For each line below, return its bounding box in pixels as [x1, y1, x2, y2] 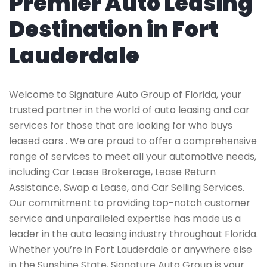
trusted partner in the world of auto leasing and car [9, 103, 250, 117]
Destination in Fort [9, 14, 218, 45]
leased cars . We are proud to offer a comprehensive [9, 134, 257, 148]
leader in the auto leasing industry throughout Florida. [9, 227, 258, 241]
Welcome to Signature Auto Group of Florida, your [9, 88, 241, 101]
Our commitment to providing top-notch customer [9, 196, 250, 210]
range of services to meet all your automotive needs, [9, 150, 256, 163]
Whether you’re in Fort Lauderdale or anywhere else [9, 243, 252, 256]
